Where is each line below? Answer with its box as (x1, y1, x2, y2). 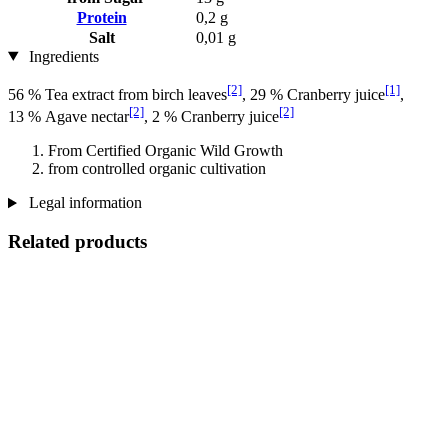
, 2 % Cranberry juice (144, 108, 279, 126)
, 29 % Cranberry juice (242, 85, 385, 103)
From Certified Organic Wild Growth (48, 142, 283, 160)
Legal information (24, 194, 142, 212)
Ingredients (24, 47, 99, 65)
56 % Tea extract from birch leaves (8, 85, 227, 103)
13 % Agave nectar (8, 108, 129, 126)
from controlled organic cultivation (48, 160, 266, 178)
